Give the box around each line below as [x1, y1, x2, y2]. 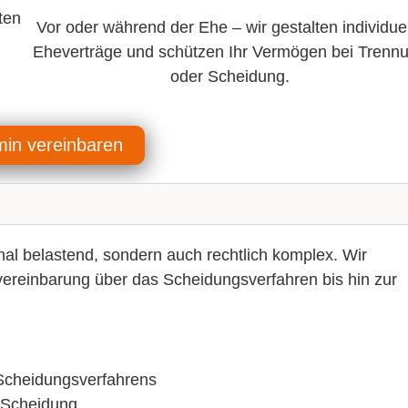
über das [90, 270, 163, 290]
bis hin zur [318, 270, 397, 290]
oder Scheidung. [169, 67, 290, 87]
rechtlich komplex [207, 246, 333, 265]
